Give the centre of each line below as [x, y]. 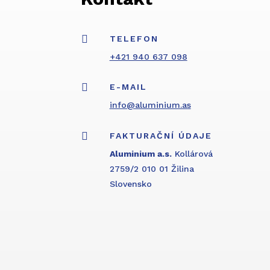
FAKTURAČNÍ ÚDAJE [161, 135]
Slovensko [130, 184]
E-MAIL [128, 87]
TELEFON [134, 38]
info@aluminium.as [150, 105]
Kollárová [193, 153]
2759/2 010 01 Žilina [152, 168]
